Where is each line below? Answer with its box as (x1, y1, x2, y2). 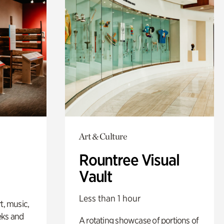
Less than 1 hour (78, 192, 140, 203)
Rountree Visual (78, 150, 179, 169)
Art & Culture (78, 130, 127, 141)
